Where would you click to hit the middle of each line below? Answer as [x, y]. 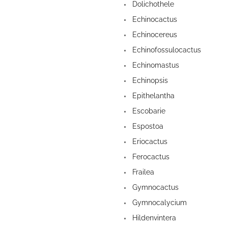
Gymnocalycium [159, 203]
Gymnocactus [154, 188]
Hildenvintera [153, 218]
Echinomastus [155, 65]
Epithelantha [152, 96]
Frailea [142, 172]
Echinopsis [149, 81]
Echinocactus [154, 20]
